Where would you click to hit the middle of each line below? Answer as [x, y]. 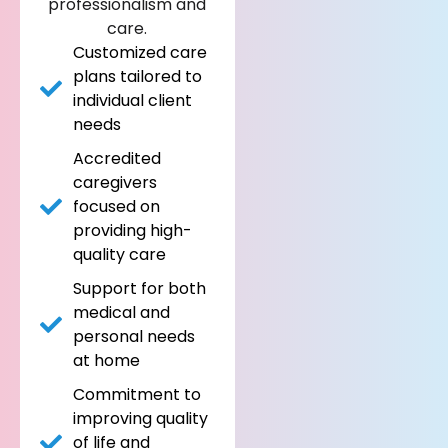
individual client [132, 101]
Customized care [139, 53]
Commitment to [136, 395]
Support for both [139, 289]
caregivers [114, 183]
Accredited [116, 159]
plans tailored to [137, 77]
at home [106, 361]
